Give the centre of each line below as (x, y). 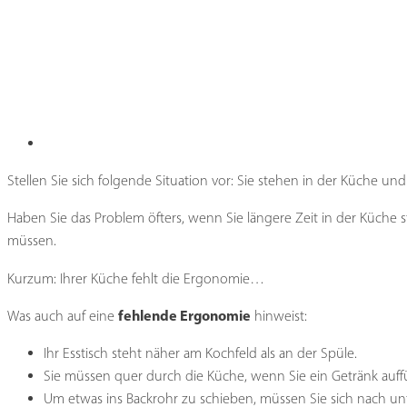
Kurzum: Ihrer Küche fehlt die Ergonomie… (136, 278)
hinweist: (279, 315)
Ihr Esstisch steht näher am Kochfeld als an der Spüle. (200, 353)
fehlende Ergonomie (184, 315)
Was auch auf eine (63, 315)
